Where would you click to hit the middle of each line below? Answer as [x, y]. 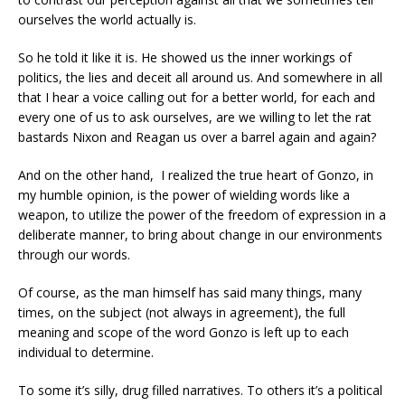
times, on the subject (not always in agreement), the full [182, 312]
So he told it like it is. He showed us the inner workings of [185, 57]
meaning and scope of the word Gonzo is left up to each [184, 332]
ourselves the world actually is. [107, 19]
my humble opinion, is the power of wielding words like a [184, 194]
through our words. [74, 254]
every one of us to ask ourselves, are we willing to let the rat [195, 117]
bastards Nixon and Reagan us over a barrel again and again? [197, 137]
